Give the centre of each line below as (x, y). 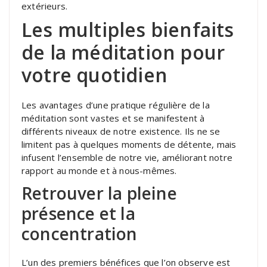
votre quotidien (94, 74)
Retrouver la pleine (99, 193)
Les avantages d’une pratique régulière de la (116, 105)
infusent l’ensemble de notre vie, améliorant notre (127, 157)
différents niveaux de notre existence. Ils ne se (121, 131)
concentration (80, 233)
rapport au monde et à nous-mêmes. (99, 170)
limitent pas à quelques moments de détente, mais (129, 144)
